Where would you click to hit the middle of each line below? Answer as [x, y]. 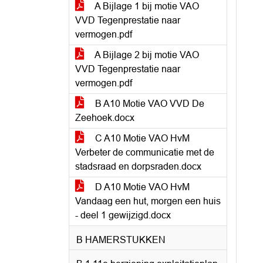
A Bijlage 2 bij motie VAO [146, 55]
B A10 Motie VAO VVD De [149, 104]
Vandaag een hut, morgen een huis [148, 201]
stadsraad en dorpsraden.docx [138, 166]
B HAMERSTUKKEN [121, 240]
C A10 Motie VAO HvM [141, 138]
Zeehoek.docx [105, 118]
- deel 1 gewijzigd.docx [123, 215]
